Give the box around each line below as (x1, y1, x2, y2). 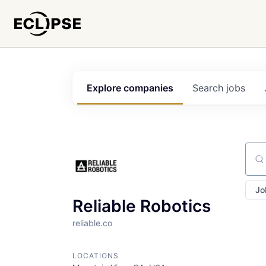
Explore (87, 82, 123, 94)
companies (123, 82, 173, 94)
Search (192, 82, 226, 94)
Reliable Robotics (72, 196, 211, 216)
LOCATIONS (72, 251, 119, 260)
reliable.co (72, 218, 112, 228)
